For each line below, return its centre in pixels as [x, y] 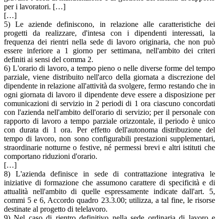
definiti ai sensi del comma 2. [49, 59]
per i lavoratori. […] [35, 6]
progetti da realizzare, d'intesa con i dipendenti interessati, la [109, 33]
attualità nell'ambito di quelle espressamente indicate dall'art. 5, [109, 191]
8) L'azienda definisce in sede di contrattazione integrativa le [109, 174]
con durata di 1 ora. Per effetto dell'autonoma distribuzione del [109, 130]
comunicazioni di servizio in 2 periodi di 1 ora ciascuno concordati [109, 103]
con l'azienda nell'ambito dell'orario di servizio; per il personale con [109, 112]
